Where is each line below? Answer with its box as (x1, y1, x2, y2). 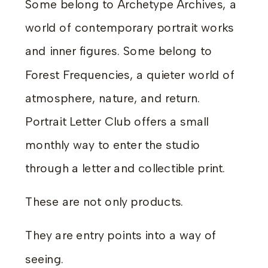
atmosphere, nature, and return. (25, 91, 200, 105)
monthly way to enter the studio (25, 138, 200, 153)
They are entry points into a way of (25, 228, 217, 243)
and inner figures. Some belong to (25, 44, 212, 59)
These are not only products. (25, 194, 184, 209)
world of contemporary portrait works (25, 20, 234, 35)
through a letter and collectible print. (25, 161, 226, 176)
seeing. (25, 251, 64, 266)
